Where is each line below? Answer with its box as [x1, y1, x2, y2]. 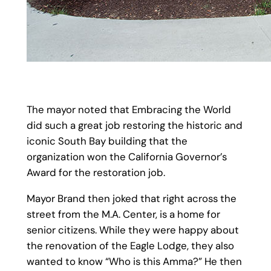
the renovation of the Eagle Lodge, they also [26, 239, 234, 253]
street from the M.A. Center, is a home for [26, 207, 220, 221]
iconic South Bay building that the [26, 134, 188, 148]
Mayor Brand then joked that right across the [26, 192, 237, 206]
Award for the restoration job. [26, 166, 165, 180]
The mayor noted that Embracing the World [26, 103, 231, 117]
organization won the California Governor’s [26, 150, 227, 164]
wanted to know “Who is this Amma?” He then [26, 255, 242, 269]
